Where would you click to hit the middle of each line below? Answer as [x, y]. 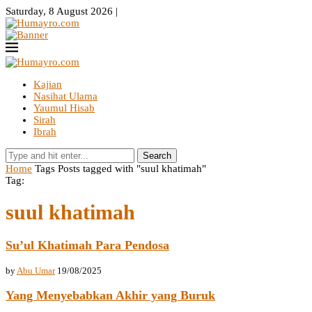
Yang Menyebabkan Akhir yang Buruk [110, 296]
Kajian [48, 84]
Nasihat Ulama [65, 96]
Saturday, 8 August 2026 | [62, 11]
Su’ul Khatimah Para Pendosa [87, 245]
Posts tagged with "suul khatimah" [132, 169]
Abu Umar [36, 270]
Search [157, 156]
